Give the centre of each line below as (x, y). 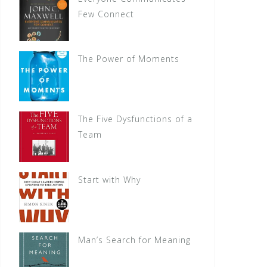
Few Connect (106, 14)
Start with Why (110, 179)
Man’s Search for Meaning (135, 240)
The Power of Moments (129, 58)
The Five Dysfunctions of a (136, 119)
